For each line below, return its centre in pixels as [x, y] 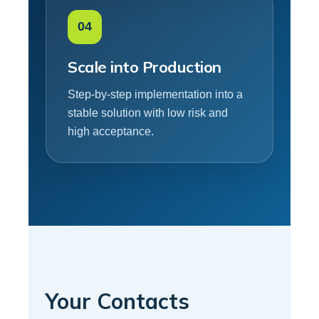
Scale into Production [145, 67]
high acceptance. [111, 131]
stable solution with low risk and [148, 113]
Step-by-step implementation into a [155, 94]
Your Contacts [117, 301]
